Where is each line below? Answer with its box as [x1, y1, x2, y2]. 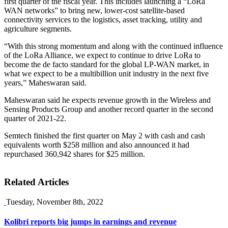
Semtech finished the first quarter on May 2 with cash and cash [4, 131, 205, 140]
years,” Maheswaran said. [4, 78, 87, 88]
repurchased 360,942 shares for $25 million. [4, 150, 145, 159]
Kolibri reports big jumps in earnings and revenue [4, 217, 177, 226]
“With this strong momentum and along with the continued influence [4, 42, 223, 51]
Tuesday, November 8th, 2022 [6, 197, 103, 206]
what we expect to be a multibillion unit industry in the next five [4, 69, 209, 78]
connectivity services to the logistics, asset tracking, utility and [4, 15, 202, 24]
